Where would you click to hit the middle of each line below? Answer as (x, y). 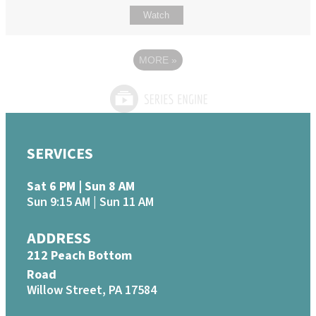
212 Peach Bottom (79, 256)
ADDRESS (59, 239)
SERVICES (60, 154)
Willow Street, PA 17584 (92, 291)
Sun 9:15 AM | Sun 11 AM (90, 202)
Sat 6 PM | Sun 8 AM (81, 187)
